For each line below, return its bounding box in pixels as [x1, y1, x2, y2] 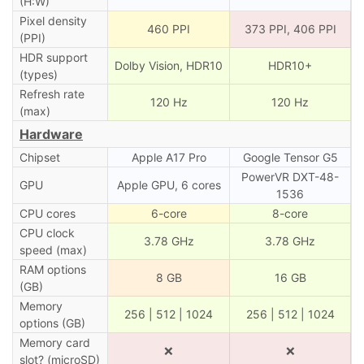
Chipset [19, 149, 60, 164]
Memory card [19, 335, 90, 349]
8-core [272, 206, 308, 220]
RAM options [19, 262, 86, 276]
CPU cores [19, 206, 76, 220]
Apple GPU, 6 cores [116, 177, 221, 192]
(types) [19, 67, 58, 81]
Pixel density [19, 13, 87, 28]
